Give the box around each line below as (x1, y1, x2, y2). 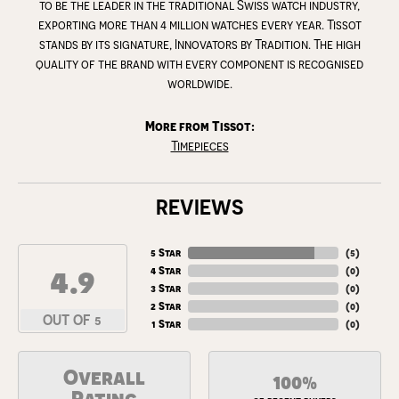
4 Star (150, 264, 181, 277)
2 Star (150, 299, 181, 313)
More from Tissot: (144, 118, 255, 134)
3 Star (150, 281, 181, 295)
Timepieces (170, 138, 229, 153)
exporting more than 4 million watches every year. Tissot (37, 17, 362, 32)
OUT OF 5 (43, 312, 102, 328)
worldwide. (167, 76, 232, 91)
